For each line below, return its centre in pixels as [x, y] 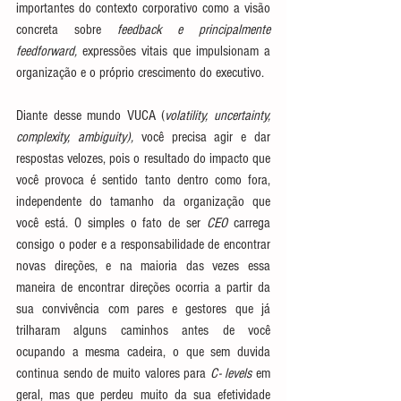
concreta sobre [67, 30]
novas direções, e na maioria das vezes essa [143, 266]
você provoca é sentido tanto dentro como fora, [143, 180]
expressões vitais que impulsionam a [176, 51]
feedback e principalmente [193, 30]
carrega [249, 223]
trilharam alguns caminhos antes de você [143, 330]
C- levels [231, 373]
